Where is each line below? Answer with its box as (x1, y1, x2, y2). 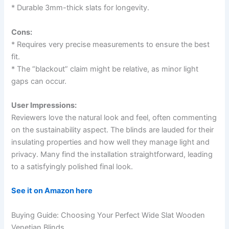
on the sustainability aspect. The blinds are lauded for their (11, 125, 214, 134)
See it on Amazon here (11, 186, 93, 196)
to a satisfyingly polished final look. (11, 162, 133, 171)
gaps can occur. (11, 76, 67, 86)
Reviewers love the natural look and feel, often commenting (11, 112, 217, 122)
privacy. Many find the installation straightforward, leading (11, 149, 213, 159)
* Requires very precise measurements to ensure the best (11, 39, 210, 49)
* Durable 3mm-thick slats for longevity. (11, 3, 150, 13)
